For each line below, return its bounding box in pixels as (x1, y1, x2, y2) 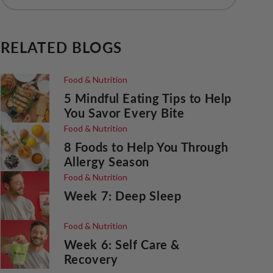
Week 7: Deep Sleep (63, 187, 182, 204)
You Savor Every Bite (63, 104, 185, 121)
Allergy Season (63, 153, 149, 170)
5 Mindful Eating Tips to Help (63, 90, 232, 107)
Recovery (63, 250, 118, 268)
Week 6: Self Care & (63, 236, 180, 253)
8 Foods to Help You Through (63, 138, 229, 155)
